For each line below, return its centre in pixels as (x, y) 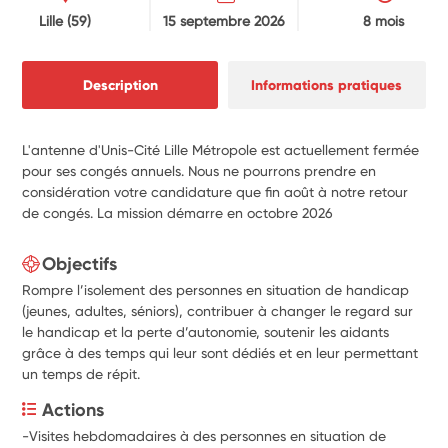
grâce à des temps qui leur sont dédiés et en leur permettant (220, 352)
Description (120, 84)
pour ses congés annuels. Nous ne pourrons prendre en (199, 170)
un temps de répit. (81, 373)
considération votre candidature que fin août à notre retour (215, 191)
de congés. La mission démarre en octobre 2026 (178, 212)
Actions (73, 409)
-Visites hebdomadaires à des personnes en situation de (204, 435)
